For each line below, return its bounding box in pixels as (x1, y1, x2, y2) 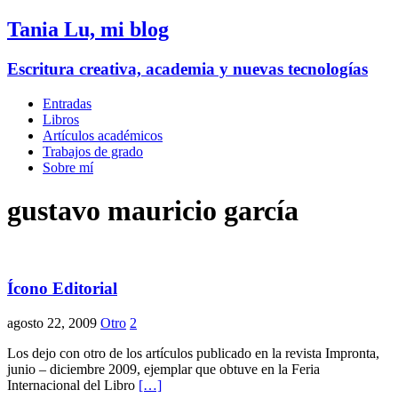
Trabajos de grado (43, 143, 143, 159)
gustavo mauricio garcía (7, 194, 298, 227)
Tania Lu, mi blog (7, 17, 169, 41)
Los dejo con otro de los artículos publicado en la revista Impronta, (7, 345, 379, 361)
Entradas (43, 95, 92, 111)
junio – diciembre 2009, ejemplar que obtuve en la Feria (7, 361, 320, 377)
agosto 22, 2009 (7, 314, 97, 330)
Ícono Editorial (7, 279, 117, 298)
